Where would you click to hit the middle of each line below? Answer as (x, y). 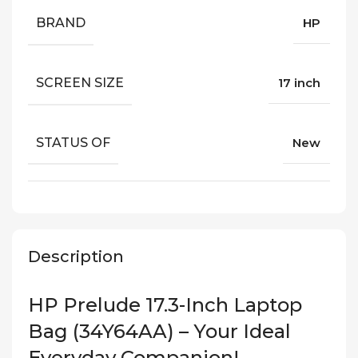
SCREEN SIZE (80, 82)
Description (76, 257)
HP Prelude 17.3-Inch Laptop (165, 305)
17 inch (299, 83)
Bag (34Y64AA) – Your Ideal (159, 332)
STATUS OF (73, 142)
